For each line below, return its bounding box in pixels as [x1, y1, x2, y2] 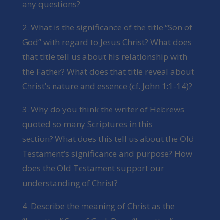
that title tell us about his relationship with [22, 51, 187, 63]
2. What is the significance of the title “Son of [22, 22, 192, 33]
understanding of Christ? [22, 177, 118, 189]
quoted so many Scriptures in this [22, 118, 153, 130]
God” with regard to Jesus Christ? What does [22, 36, 192, 48]
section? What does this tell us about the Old [22, 133, 194, 145]
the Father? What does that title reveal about [22, 66, 194, 78]
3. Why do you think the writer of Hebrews [22, 104, 184, 115]
